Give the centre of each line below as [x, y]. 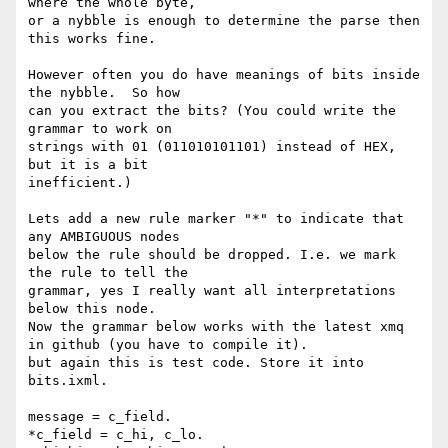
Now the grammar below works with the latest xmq [216, 327]
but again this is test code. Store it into [196, 363]
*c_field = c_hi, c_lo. [116, 435]
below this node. [92, 309]
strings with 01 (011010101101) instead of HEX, [212, 147]
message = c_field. [100, 417]
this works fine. [92, 39]
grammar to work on [100, 129]
